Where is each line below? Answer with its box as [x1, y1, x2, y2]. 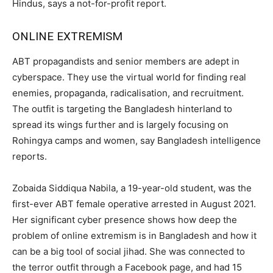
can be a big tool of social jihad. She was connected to [12, 245, 245, 257]
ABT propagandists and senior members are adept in [12, 55, 239, 67]
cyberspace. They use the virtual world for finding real [12, 71, 246, 83]
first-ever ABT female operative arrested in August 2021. [12, 197, 256, 210]
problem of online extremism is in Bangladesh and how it [12, 229, 257, 241]
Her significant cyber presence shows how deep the [12, 213, 237, 225]
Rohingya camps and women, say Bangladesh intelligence [12, 134, 261, 146]
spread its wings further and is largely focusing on [12, 118, 229, 130]
